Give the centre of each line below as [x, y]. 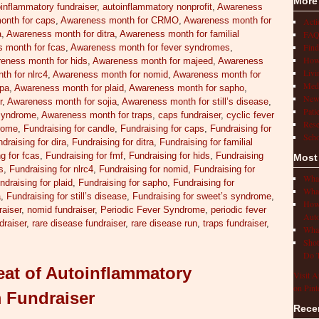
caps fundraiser [190, 115]
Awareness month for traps [97, 115]
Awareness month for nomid [111, 75]
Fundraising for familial [206, 142]
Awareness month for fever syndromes [151, 48]
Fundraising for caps [163, 129]
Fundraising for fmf [85, 156]
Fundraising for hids [170, 156]
